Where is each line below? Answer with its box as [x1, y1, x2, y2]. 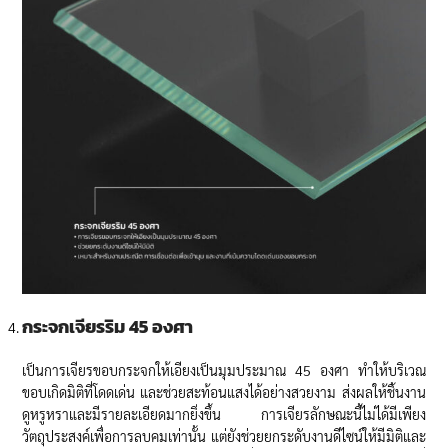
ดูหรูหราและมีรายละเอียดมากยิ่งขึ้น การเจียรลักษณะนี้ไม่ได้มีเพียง [22, 405, 426, 424]
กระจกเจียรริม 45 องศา [22, 313, 194, 341]
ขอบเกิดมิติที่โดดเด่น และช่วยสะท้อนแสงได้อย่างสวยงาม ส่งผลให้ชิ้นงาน [22, 383, 426, 402]
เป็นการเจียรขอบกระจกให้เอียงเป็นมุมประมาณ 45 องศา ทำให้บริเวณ [22, 361, 426, 380]
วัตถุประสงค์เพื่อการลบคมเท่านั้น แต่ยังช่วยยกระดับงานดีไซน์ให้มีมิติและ [22, 427, 426, 446]
